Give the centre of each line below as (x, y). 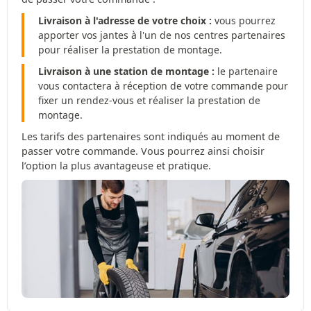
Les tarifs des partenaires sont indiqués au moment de (151, 136)
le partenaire (246, 71)
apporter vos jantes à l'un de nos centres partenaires (162, 35)
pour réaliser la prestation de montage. (130, 49)
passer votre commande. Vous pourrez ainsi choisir (143, 151)
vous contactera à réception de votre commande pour (163, 85)
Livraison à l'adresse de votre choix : (125, 20)
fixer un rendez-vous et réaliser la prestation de (149, 100)
